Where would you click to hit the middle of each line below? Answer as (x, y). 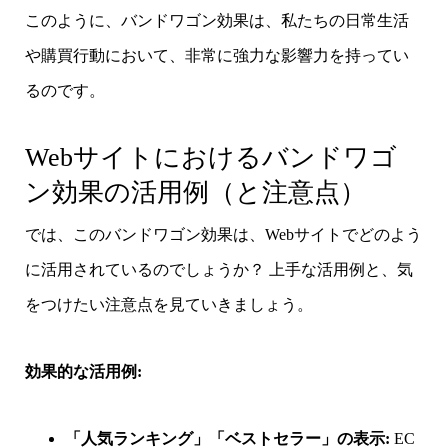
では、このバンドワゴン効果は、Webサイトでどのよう (223, 234)
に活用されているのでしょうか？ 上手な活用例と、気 (218, 269)
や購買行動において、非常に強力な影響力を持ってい (216, 55)
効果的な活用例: (83, 371)
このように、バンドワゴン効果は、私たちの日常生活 (216, 20)
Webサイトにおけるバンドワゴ (210, 157)
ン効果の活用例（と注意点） (195, 192)
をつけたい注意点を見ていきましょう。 (168, 304)
